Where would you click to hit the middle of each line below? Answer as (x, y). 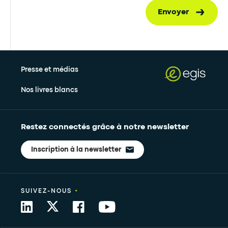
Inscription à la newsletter (76, 150)
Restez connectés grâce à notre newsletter (105, 127)
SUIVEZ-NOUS (46, 191)
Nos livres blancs (49, 90)
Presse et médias (50, 70)
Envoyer (173, 12)
